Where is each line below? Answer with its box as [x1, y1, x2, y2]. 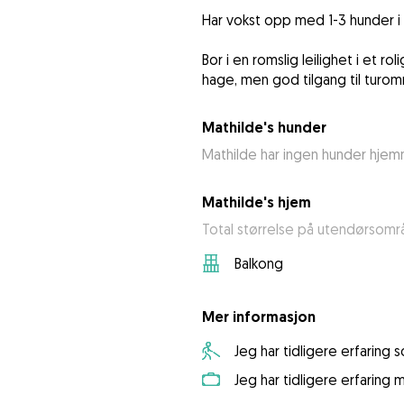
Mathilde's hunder [201, 118, 326, 138]
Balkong [234, 254, 283, 273]
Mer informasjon [201, 308, 316, 327]
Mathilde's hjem [201, 193, 311, 213]
